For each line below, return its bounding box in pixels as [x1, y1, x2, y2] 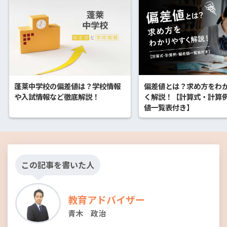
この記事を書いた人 [21, 159, 94, 171]
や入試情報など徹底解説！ [14, 91, 99, 102]
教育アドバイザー [68, 194, 145, 207]
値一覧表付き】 [144, 101, 194, 112]
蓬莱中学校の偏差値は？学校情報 [14, 81, 121, 92]
